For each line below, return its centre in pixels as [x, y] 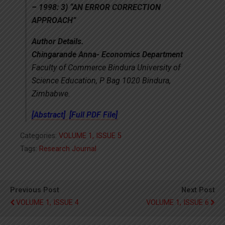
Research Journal [68, 149]
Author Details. [58, 41]
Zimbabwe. [51, 94]
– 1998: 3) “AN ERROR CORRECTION [96, 7]
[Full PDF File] [93, 115]
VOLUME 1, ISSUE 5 [90, 136]
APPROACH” [54, 20]
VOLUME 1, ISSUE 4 [47, 203]
